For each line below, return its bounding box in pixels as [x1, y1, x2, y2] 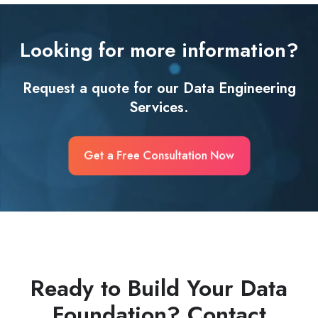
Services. [129, 97, 189, 118]
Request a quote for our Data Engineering [22, 78, 296, 99]
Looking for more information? [19, 35, 299, 65]
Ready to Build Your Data [31, 272, 287, 305]
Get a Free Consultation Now [76, 146, 242, 165]
